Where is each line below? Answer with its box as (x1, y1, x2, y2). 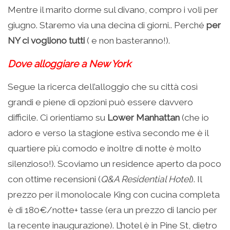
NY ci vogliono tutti (8, 35, 85, 46)
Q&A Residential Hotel (101, 174, 191, 184)
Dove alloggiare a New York (8, 57, 131, 69)
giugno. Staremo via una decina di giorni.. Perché (8, 20, 206, 30)
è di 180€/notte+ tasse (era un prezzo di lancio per (8, 204, 217, 215)
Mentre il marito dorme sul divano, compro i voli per (8, 4, 218, 15)
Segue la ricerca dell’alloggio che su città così (8, 81, 198, 92)
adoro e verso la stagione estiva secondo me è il (8, 127, 208, 138)
